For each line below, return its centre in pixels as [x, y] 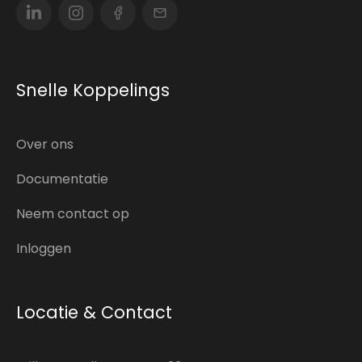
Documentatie [62, 179]
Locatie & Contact [94, 312]
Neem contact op [73, 213]
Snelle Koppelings [93, 90]
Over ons [45, 144]
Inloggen [44, 248]
